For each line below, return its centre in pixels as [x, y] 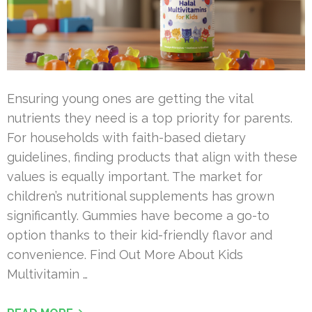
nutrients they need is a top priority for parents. [150, 118]
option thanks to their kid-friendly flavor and [140, 235]
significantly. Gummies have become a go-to [138, 216]
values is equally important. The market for [135, 177]
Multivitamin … [47, 274]
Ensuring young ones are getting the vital [130, 99]
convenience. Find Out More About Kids [125, 255]
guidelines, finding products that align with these [152, 157]
